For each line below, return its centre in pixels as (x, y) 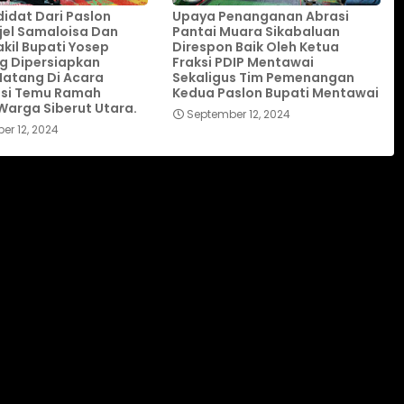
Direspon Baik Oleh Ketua (255, 46)
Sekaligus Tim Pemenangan (263, 77)
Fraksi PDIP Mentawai (243, 62)
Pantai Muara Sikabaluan (256, 31)
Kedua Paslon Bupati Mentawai (275, 92)
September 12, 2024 (238, 114)
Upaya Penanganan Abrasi (260, 16)
